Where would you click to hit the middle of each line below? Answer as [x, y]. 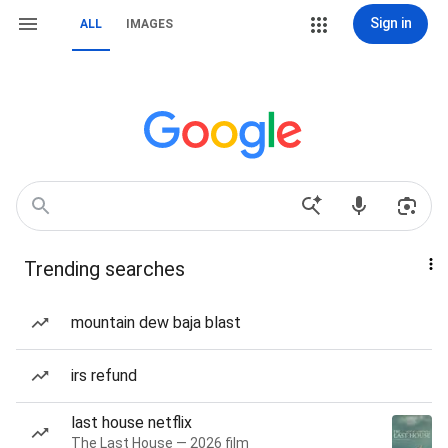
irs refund [104, 375]
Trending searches [104, 269]
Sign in [390, 23]
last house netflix [131, 422]
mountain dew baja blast [156, 322]
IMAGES [149, 24]
